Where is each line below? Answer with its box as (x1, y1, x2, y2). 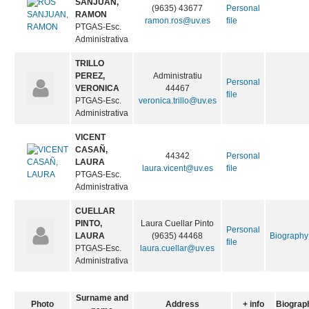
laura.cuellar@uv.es (140, 243, 215, 254)
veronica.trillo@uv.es (138, 96, 217, 106)
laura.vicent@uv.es (141, 163, 213, 174)
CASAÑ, (75, 145, 108, 155)
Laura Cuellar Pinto (141, 219, 215, 229)
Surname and (75, 293, 128, 303)
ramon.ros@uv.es (144, 16, 210, 26)
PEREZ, (75, 71, 106, 81)
